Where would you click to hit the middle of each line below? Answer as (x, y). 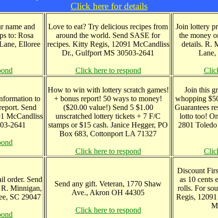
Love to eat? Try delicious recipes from (108, 27)
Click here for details (109, 6)
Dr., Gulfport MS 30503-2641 (108, 53)
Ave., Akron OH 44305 (108, 192)
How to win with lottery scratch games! (108, 90)
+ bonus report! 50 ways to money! (108, 99)
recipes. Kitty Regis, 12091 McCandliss (108, 44)
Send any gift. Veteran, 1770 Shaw (108, 184)
